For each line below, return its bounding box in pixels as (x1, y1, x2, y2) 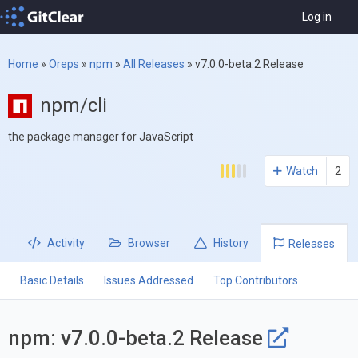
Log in (302, 10, 332, 24)
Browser (125, 237, 170, 250)
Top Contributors (213, 274, 298, 288)
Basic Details (20, 274, 84, 288)
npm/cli (40, 94, 107, 117)
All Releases (123, 58, 185, 71)
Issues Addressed (104, 274, 193, 288)
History (211, 237, 249, 250)
